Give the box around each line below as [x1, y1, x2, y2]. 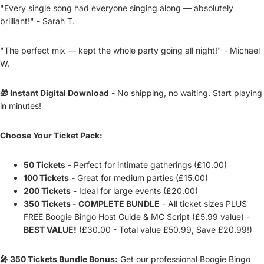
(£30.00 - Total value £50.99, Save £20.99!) [77, 225, 252, 235]
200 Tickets [24, 186, 71, 196]
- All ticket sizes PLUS [160, 199, 247, 209]
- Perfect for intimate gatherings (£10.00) [65, 160, 227, 170]
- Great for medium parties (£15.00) [69, 173, 208, 183]
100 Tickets [24, 173, 69, 183]
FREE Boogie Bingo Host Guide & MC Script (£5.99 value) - [24, 212, 250, 222]
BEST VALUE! [24, 225, 77, 235]
